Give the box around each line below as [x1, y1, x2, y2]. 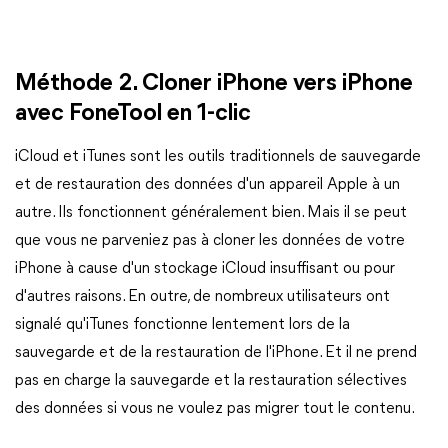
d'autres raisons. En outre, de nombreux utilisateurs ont [15, 289, 390, 305]
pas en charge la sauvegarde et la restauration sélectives [15, 373, 407, 389]
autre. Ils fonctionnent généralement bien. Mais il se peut [15, 205, 407, 221]
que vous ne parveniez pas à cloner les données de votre [15, 233, 405, 249]
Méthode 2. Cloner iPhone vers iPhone [15, 72, 413, 96]
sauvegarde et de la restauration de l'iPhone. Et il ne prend [15, 345, 417, 361]
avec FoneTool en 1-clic [15, 102, 251, 126]
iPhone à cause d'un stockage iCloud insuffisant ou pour [15, 261, 395, 277]
